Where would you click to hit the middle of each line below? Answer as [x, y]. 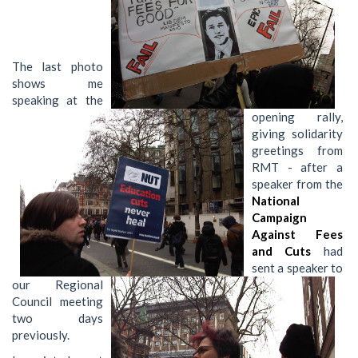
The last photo [58, 67]
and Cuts [282, 251]
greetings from [297, 151]
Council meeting [58, 302]
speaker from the [297, 184]
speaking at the [58, 100]
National [276, 201]
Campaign [279, 218]
